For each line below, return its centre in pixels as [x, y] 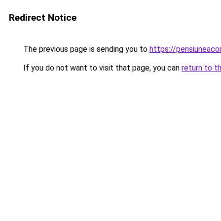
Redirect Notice [43, 18]
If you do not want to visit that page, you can [101, 68]
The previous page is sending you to [85, 49]
